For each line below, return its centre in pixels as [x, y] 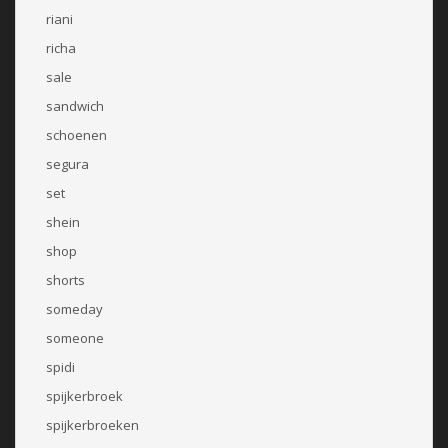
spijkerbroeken [92, 424]
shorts [65, 279]
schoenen [76, 134]
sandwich [75, 105]
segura [67, 163]
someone [75, 337]
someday [74, 308]
